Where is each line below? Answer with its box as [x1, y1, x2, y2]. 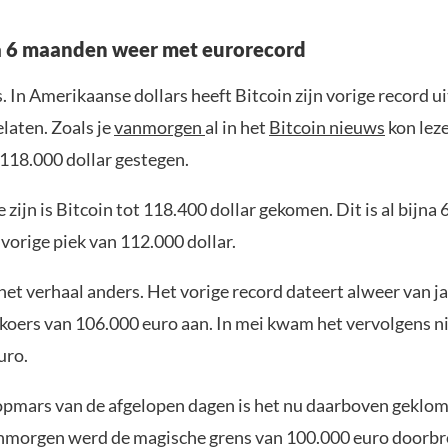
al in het [205, 116, 269, 138]
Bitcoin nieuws [269, 116, 385, 138]
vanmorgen [114, 116, 205, 138]
